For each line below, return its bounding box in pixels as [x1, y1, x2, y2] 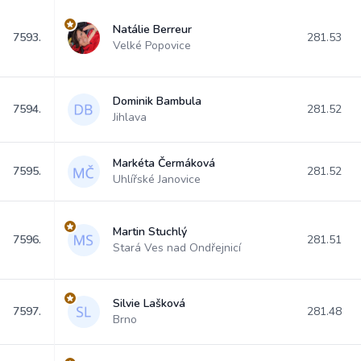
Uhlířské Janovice [113, 172, 201, 187]
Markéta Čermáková [113, 156, 215, 171]
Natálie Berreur [113, 22, 192, 37]
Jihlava [113, 110, 147, 125]
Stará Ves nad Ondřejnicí [113, 240, 241, 255]
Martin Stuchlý [113, 224, 187, 239]
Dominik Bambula [113, 93, 201, 109]
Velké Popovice [113, 38, 191, 53]
